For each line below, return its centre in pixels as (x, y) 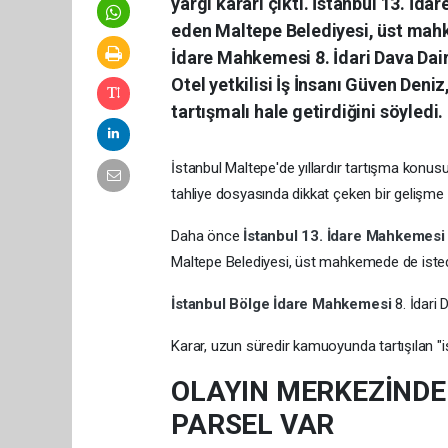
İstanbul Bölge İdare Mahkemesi (283, 303)
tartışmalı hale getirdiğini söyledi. (307, 111)
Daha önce (207, 235)
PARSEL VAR (253, 424)
